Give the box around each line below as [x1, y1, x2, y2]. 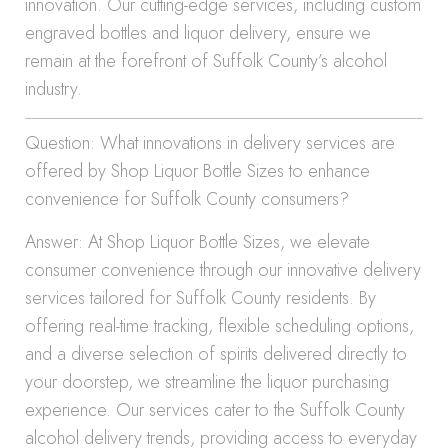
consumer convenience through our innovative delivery [25, 257, 421, 283]
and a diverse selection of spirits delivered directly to [25, 341, 407, 367]
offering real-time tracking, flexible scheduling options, [25, 313, 414, 339]
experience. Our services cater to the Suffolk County [25, 397, 405, 423]
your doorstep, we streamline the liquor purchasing [25, 369, 389, 395]
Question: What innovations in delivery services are [25, 130, 395, 156]
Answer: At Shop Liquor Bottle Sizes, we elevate [25, 229, 370, 255]
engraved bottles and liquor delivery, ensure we [25, 20, 371, 46]
